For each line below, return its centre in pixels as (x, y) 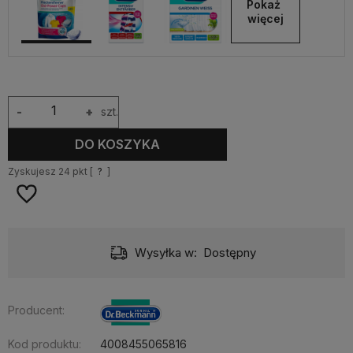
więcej (265, 18)
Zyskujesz (33, 171)
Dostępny (229, 252)
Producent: (36, 310)
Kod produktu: (45, 344)
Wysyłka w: (166, 252)
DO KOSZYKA (118, 145)
